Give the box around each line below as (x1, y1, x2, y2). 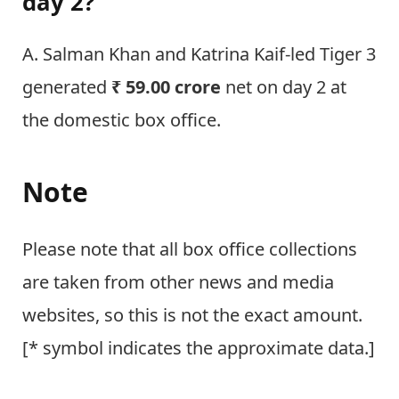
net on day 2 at (221, 74, 346, 99)
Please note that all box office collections (22, 236, 357, 261)
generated (22, 74, 111, 99)
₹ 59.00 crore (111, 74, 221, 99)
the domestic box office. (22, 107, 221, 132)
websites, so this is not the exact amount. (22, 302, 362, 327)
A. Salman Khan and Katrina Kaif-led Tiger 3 (22, 41, 376, 66)
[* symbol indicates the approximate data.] (22, 335, 375, 360)
